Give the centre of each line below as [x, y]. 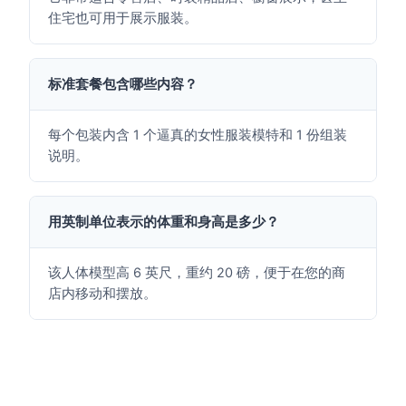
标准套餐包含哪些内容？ [122, 84]
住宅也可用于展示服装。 [122, 18]
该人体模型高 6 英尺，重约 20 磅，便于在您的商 [196, 273]
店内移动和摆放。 [102, 294]
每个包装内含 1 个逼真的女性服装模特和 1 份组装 [197, 135]
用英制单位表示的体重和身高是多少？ [163, 222]
